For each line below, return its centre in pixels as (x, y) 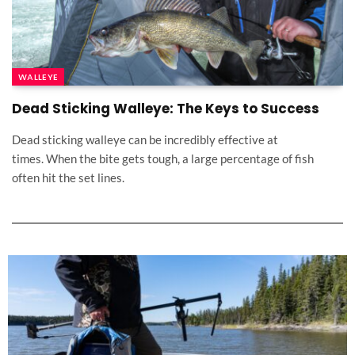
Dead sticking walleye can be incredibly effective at (145, 140)
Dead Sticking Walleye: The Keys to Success (166, 109)
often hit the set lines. (68, 178)
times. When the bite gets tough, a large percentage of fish (163, 159)
